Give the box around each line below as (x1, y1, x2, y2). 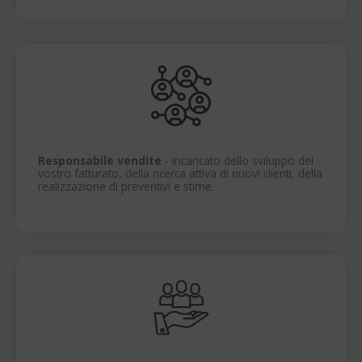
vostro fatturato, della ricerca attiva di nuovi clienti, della (38, 165, 323, 181)
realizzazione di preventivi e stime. (38, 178, 215, 194)
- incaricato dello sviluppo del (162, 152, 314, 168)
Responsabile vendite (38, 152, 162, 168)
